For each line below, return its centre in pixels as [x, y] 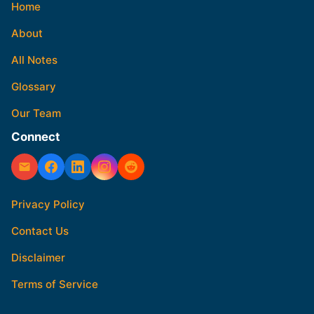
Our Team [36, 113]
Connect [36, 136]
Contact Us [40, 231]
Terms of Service [55, 284]
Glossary [34, 86]
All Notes [34, 60]
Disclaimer [38, 257]
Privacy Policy [48, 204]
